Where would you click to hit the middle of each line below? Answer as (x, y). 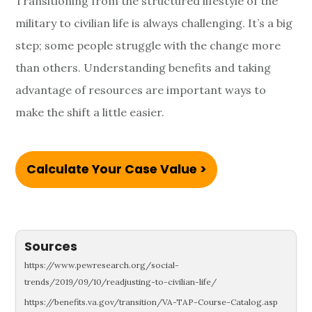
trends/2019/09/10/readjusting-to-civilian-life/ (121, 282)
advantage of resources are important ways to (141, 90)
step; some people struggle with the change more (148, 46)
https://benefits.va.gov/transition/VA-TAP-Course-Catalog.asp (151, 302)
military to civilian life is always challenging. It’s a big (154, 23)
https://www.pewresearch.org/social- (102, 265)
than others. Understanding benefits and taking (143, 68)
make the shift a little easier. (90, 112)
